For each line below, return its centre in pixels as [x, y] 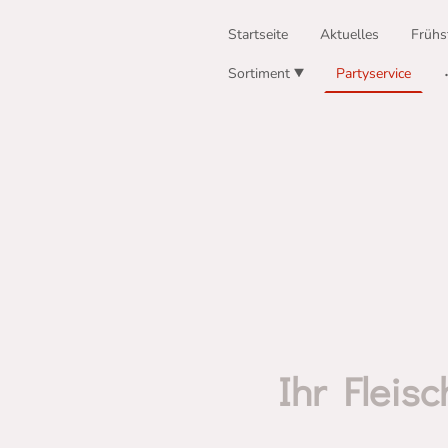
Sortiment [259, 73]
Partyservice [374, 73]
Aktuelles [350, 34]
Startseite [258, 34]
